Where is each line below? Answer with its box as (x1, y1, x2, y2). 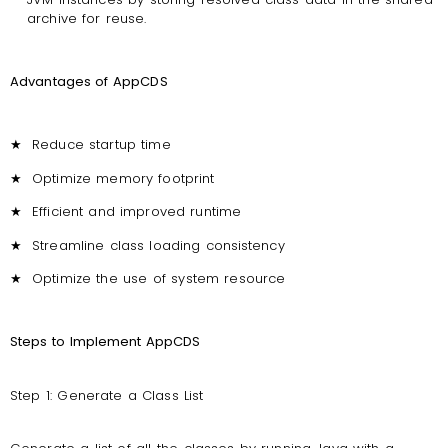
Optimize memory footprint (32, 168, 215, 188)
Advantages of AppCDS (10, 72, 168, 92)
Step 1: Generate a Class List (10, 385, 204, 405)
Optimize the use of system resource (32, 268, 286, 288)
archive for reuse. (27, 8, 147, 28)
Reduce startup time (32, 135, 171, 155)
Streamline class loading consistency (32, 235, 285, 255)
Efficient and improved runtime (32, 202, 242, 222)
